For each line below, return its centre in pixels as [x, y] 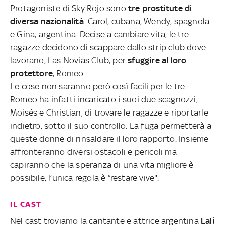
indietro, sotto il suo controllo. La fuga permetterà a [111, 125]
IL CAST [26, 204]
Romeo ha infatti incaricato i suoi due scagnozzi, [104, 99]
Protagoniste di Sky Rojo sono [69, 8]
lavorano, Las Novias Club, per [69, 60]
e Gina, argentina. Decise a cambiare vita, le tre [99, 34]
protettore [31, 73]
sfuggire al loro [157, 60]
